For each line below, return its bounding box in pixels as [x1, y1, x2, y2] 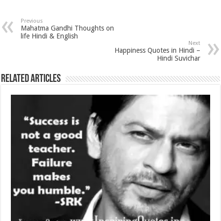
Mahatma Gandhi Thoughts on [21, 24, 114, 33]
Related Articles [1, 74, 61, 85]
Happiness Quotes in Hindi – [114, 46, 200, 55]
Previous [21, 18, 43, 25]
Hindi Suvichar [156, 54, 200, 63]
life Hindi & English [21, 32, 78, 40]
